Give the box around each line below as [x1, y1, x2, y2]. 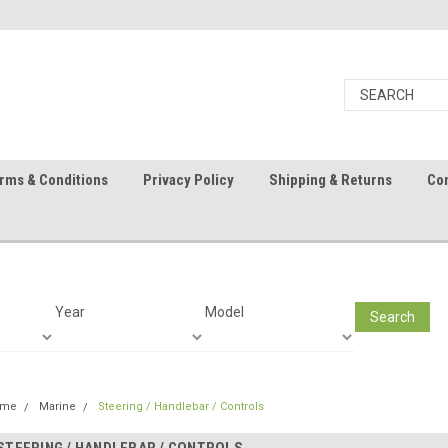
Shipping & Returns [269, 171, 392, 189]
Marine [39, 400, 76, 413]
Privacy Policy [143, 171, 234, 189]
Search [369, 308, 415, 325]
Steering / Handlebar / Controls [98, 400, 264, 413]
